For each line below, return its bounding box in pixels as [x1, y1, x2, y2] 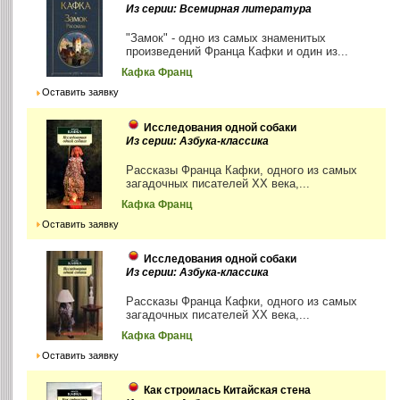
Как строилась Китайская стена [144, 383, 312, 396]
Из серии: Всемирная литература [126, 3, 312, 16]
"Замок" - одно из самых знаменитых [126, 31, 327, 46]
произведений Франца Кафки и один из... [126, 45, 349, 59]
